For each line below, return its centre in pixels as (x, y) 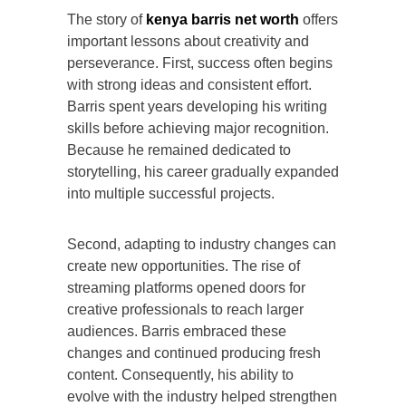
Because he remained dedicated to (179, 150)
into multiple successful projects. (171, 193)
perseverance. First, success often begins (200, 63)
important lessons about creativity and (188, 41)
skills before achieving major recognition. (198, 128)
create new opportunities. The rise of (184, 266)
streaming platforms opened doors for (186, 287)
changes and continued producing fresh (194, 353)
